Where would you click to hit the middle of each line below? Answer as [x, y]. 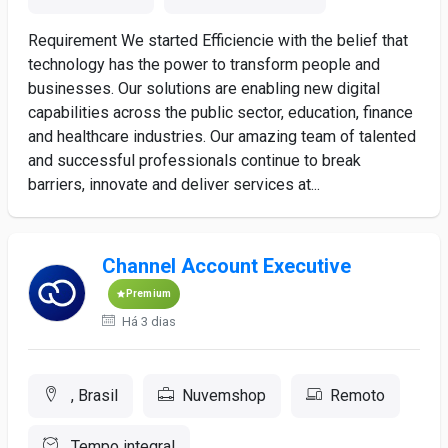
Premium [148, 293]
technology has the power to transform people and [204, 64]
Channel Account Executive [226, 266]
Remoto [357, 395]
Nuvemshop [224, 395]
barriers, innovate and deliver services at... [174, 184]
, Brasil [92, 395]
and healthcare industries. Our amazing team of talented [222, 136]
